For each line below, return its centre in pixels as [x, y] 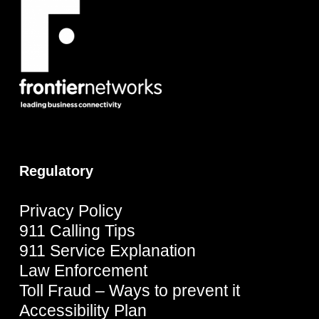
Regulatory [56, 171]
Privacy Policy [70, 211]
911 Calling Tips [77, 231]
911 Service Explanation [107, 251]
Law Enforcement [83, 271]
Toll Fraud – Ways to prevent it [129, 291]
